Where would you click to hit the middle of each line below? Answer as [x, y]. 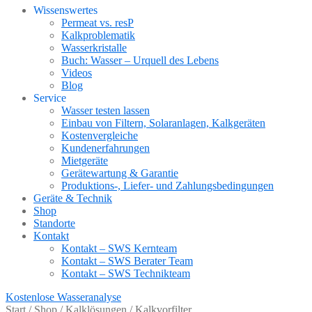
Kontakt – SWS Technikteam [126, 273]
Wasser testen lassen [106, 110]
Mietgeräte [85, 161]
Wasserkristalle [94, 48]
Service [50, 98]
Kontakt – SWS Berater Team [127, 261]
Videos [77, 73]
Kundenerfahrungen [106, 148]
